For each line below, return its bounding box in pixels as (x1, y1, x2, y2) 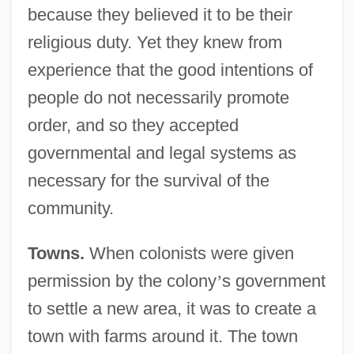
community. (27, 198, 114, 219)
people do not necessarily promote (27, 88, 289, 108)
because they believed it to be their (27, 5, 292, 25)
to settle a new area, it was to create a (27, 299, 316, 319)
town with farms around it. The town (27, 326, 298, 347)
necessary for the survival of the (27, 171, 269, 191)
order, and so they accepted (27, 115, 239, 136)
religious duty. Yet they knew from (27, 32, 282, 53)
